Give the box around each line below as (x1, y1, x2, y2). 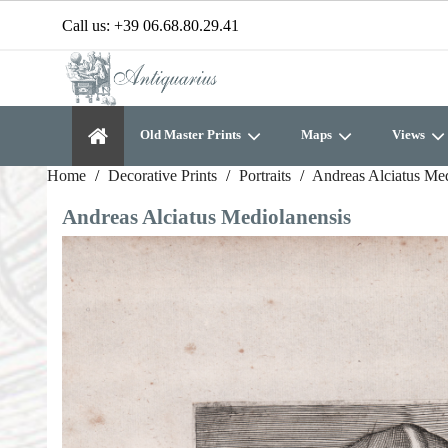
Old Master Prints (140, 127, 244, 142)
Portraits (239, 167, 291, 184)
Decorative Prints (108, 167, 217, 184)
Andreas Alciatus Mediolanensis (62, 205, 351, 228)
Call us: (62, 17, 114, 34)
